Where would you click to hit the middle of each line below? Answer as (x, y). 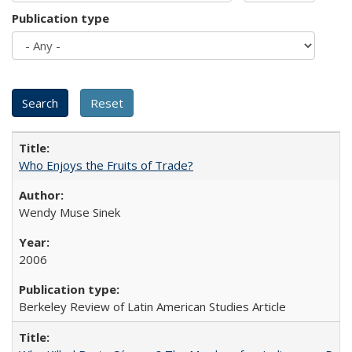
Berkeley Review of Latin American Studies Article (152, 306)
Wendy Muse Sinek (70, 212)
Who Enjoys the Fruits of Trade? (106, 165)
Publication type (60, 18)
